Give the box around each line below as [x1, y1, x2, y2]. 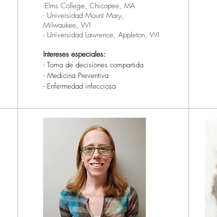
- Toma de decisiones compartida [43, 60, 143, 70]
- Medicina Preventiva [43, 71, 108, 80]
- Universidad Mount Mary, [43, 11, 124, 20]
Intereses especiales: [43, 49, 106, 59]
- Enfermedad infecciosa [43, 81, 116, 91]
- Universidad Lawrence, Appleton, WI [43, 30, 159, 40]
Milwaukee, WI [43, 20, 91, 30]
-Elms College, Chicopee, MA [43, 1, 135, 11]
